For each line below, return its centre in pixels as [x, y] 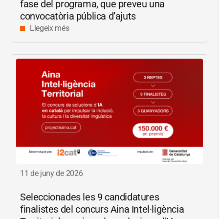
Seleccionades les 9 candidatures [90, 197]
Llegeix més [50, 28]
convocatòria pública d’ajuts [78, 16]
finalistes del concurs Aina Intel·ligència [102, 209]
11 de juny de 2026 [52, 173]
